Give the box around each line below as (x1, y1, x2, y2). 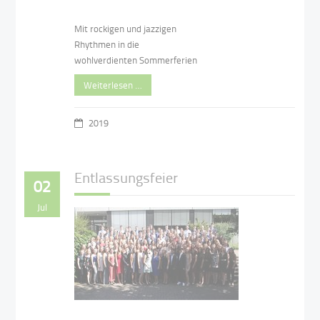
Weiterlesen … (84, 78, 143, 91)
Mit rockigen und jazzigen (74, 21, 177, 35)
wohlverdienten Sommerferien (74, 53, 200, 66)
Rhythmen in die (74, 37, 140, 51)
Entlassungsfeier (74, 166, 179, 187)
